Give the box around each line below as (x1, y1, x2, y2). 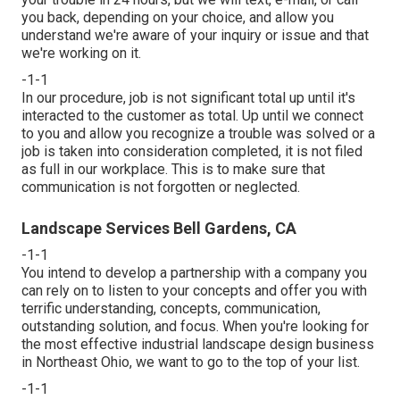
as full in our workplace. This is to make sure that (21, 160, 325, 178)
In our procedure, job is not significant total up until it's (21, 88, 355, 106)
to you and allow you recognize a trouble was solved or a (21, 124, 375, 142)
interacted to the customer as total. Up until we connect (21, 106, 363, 124)
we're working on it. (21, 44, 141, 62)
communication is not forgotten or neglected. (21, 178, 300, 196)
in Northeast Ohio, (21, 353, 136, 371)
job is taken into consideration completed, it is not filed (21, 142, 362, 160)
